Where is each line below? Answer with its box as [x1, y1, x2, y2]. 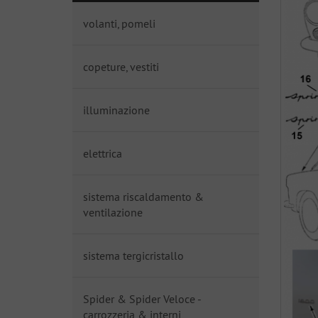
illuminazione [83, 103, 150, 117]
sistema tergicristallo [83, 248, 184, 263]
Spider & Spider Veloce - [83, 292, 201, 306]
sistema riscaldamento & [83, 190, 204, 204]
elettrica [83, 146, 122, 160]
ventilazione [83, 205, 143, 219]
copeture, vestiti [83, 60, 159, 74]
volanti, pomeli [83, 16, 155, 31]
